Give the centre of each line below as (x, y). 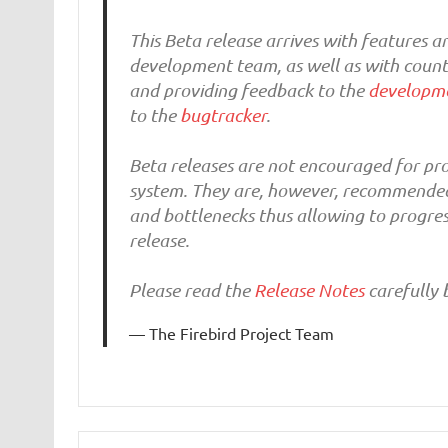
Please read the (192, 290)
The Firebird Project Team (242, 333)
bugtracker (223, 115)
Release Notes (309, 290)
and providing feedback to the (249, 90)
